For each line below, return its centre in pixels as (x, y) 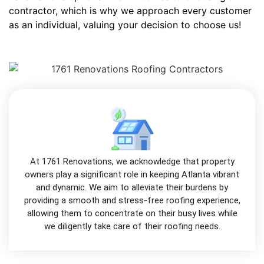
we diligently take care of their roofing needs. (132, 227)
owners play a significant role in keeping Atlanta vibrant (132, 175)
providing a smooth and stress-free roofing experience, (132, 201)
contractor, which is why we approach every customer (130, 10)
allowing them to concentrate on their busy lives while (132, 214)
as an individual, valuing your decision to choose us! (125, 24)
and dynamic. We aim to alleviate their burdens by (132, 188)
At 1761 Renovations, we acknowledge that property (132, 162)
